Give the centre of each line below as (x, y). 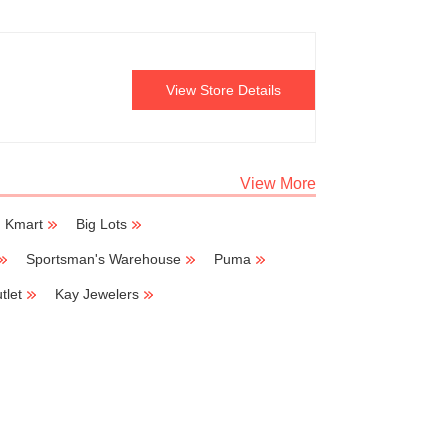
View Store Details (223, 90)
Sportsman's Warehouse (103, 259)
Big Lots (101, 224)
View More (278, 183)
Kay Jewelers (97, 294)
